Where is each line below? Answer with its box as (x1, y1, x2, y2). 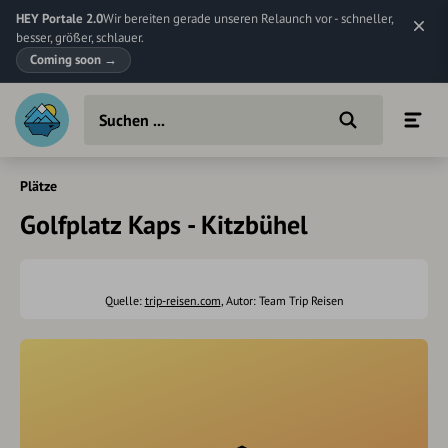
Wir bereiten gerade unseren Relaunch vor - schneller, (103, 10, 393, 27)
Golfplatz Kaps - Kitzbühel (20, 208, 308, 241)
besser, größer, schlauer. (16, 29, 144, 46)
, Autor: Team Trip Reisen (220, 293, 344, 308)
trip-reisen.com (144, 293, 221, 308)
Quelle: (104, 293, 145, 308)
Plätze (20, 177, 57, 195)
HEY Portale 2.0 (16, 10, 103, 27)
